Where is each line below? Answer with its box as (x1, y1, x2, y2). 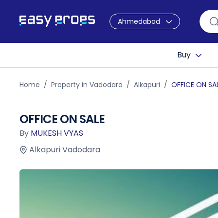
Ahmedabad (118, 17, 160, 26)
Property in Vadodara (51, 80, 123, 90)
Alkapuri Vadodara (29, 144, 100, 155)
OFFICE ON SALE (19, 111, 105, 127)
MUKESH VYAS (31, 127, 83, 139)
